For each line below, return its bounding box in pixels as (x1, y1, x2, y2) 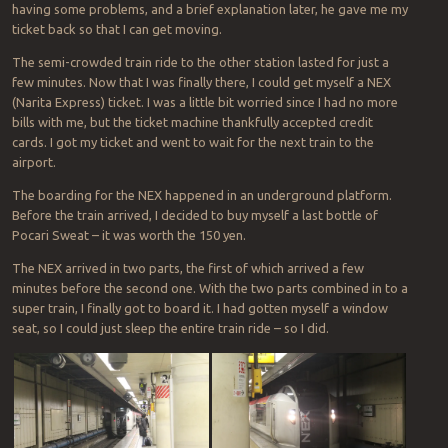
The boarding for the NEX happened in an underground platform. (11, 188, 392, 203)
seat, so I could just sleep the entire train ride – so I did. (11, 321, 329, 336)
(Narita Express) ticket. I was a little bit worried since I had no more (11, 95, 398, 110)
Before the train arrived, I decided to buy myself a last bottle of (11, 208, 378, 223)
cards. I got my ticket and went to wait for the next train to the (11, 135, 374, 150)
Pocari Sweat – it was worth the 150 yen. (11, 228, 246, 243)
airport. (11, 155, 56, 170)
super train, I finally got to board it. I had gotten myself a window (11, 301, 388, 316)
